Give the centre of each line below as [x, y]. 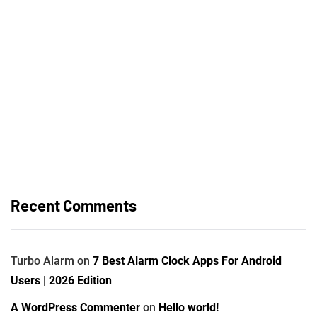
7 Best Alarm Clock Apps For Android [187, 260]
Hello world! [189, 307]
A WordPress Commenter [75, 307]
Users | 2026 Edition [61, 280]
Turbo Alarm [42, 260]
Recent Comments [74, 205]
